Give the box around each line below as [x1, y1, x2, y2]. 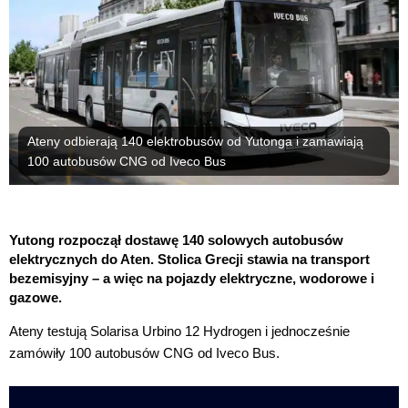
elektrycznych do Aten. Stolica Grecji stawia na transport [9, 251, 370, 268]
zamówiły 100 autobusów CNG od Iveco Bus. [9, 345, 280, 362]
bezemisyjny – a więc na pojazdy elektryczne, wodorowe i [9, 270, 374, 287]
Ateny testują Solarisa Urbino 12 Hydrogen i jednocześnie [9, 323, 350, 340]
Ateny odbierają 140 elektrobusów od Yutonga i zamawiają [27, 134, 363, 149]
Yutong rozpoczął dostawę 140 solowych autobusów [9, 232, 343, 249]
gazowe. [9, 290, 62, 306]
